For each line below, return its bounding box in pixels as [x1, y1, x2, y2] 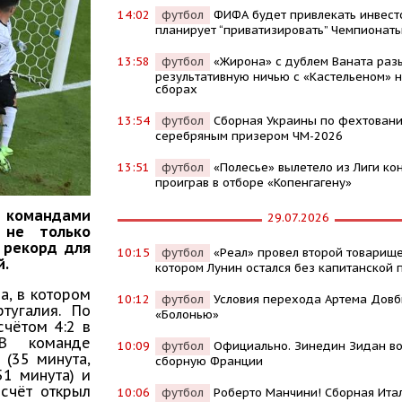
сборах [154, 81, 197, 97]
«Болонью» [154, 306, 219, 322]
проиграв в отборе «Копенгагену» [154, 174, 352, 190]
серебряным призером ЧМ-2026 [154, 127, 343, 144]
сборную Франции [154, 353, 263, 369]
